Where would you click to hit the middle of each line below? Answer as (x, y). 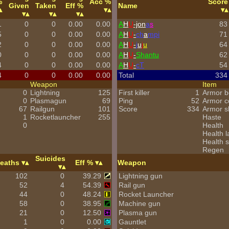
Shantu (147, 55)
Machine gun (140, 203)
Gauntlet (132, 222)
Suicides (50, 158)
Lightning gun (141, 176)
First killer (134, 93)
